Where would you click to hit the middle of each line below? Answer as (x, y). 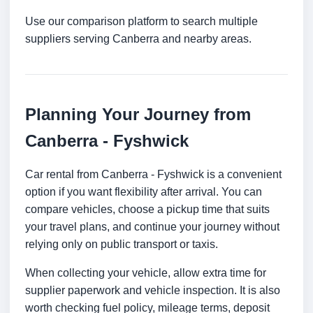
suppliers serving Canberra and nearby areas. (138, 39)
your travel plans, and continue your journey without (152, 227)
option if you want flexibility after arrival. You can (144, 192)
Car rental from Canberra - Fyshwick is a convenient (153, 175)
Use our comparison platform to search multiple (141, 22)
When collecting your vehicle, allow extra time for (146, 273)
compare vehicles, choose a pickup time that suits (147, 210)
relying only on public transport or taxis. (122, 245)
